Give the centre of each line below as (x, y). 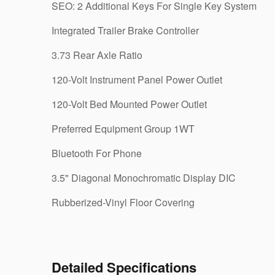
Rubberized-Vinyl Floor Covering (123, 202)
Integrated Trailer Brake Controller (125, 30)
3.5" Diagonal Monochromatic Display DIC (144, 178)
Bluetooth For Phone (97, 153)
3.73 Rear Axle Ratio (97, 55)
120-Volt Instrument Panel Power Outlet (137, 79)
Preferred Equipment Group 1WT (123, 129)
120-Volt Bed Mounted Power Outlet (130, 104)
